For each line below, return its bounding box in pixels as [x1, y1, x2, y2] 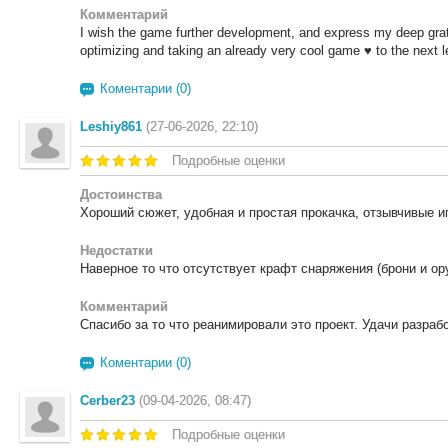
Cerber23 [80, 393, 135, 408]
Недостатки [80, 243, 153, 258]
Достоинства [80, 187, 162, 202]
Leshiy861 [80, 119, 142, 134]
